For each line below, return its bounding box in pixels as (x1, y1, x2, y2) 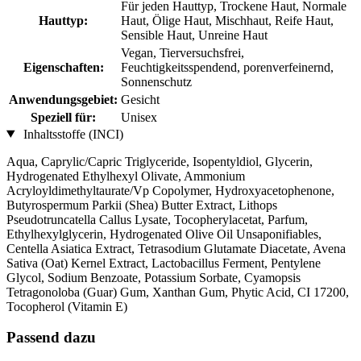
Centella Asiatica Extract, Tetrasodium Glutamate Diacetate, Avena (6, 241, 346, 255)
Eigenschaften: (23, 60, 104, 74)
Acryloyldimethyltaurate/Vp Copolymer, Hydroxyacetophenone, (6, 183, 334, 197)
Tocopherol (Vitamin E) (6, 299, 127, 313)
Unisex (121, 110, 157, 124)
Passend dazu (6, 329, 96, 346)
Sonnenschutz (121, 74, 192, 89)
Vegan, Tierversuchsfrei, (121, 45, 244, 60)
